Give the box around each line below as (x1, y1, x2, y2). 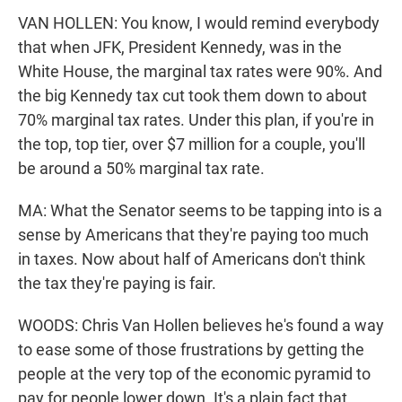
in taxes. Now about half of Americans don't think (18, 249, 365, 269)
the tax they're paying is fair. (18, 274, 216, 293)
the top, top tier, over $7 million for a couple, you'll (18, 135, 365, 154)
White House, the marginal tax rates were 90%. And (18, 62, 382, 82)
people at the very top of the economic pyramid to (18, 364, 371, 384)
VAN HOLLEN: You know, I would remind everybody (18, 13, 380, 33)
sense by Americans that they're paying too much (18, 225, 369, 245)
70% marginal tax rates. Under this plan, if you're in (18, 110, 374, 130)
